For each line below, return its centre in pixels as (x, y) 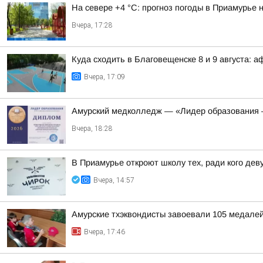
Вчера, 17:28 (92, 25)
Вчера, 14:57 (114, 180)
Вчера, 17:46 (104, 232)
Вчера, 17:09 (104, 77)
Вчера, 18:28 (92, 129)
